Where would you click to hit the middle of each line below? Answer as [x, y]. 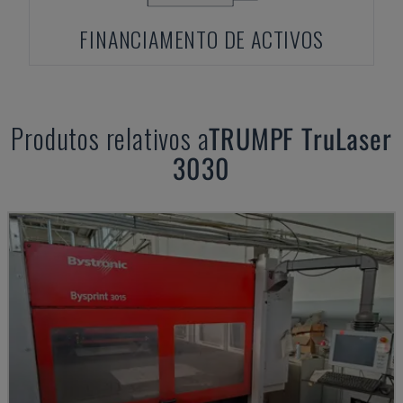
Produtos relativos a [110, 138]
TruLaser [347, 138]
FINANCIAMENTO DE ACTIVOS [201, 39]
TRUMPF [252, 138]
